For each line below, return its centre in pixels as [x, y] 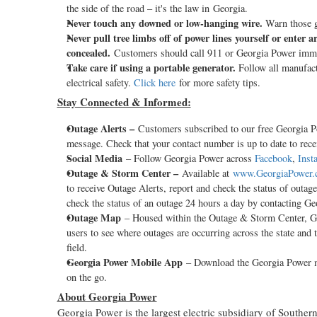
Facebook [273, 158]
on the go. [86, 277]
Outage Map [93, 218]
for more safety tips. [218, 82]
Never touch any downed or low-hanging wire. [166, 23]
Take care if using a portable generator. [151, 68]
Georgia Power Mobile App [124, 262]
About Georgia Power [107, 296]
